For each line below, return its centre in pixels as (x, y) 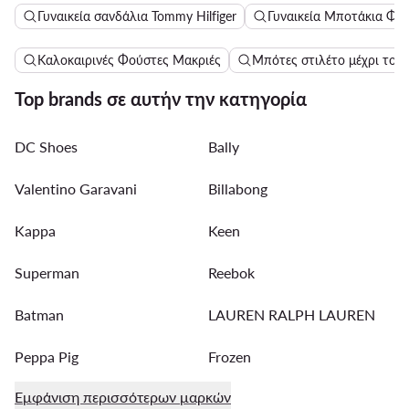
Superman (47, 273)
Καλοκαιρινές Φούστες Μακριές (129, 60)
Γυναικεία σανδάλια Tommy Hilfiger (137, 16)
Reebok (231, 273)
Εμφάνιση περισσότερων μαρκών (123, 397)
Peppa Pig (47, 357)
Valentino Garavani (76, 189)
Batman (39, 315)
